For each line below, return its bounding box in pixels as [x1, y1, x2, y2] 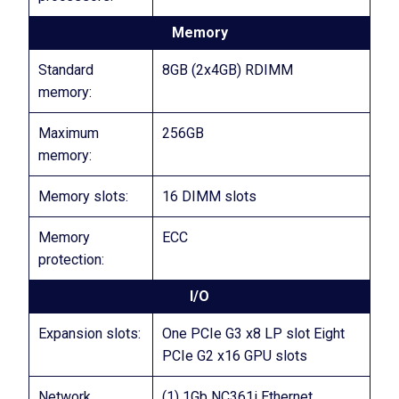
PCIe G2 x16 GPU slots [162, 347, 307, 364]
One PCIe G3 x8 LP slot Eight [162, 325, 345, 342]
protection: [38, 251, 104, 268]
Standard [38, 61, 94, 78]
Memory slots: [38, 188, 128, 205]
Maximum [38, 125, 99, 142]
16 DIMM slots [162, 188, 256, 205]
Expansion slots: [38, 325, 141, 342]
